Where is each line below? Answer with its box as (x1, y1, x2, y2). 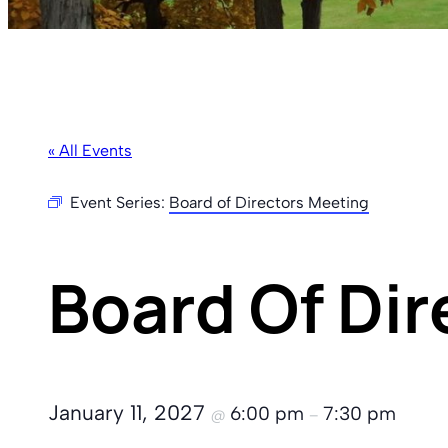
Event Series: (70, 193, 169, 213)
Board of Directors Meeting (169, 193, 369, 213)
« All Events (48, 141, 132, 161)
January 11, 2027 (48, 399, 211, 425)
